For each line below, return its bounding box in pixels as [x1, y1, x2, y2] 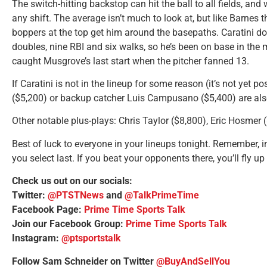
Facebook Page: [12, 204, 84, 216]
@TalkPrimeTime [125, 190, 199, 201]
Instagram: [12, 232, 61, 244]
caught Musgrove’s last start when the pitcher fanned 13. [12, 55, 249, 67]
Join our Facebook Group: [12, 218, 126, 230]
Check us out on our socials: [12, 175, 139, 187]
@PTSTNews [48, 190, 104, 201]
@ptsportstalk [61, 232, 121, 244]
